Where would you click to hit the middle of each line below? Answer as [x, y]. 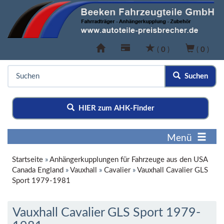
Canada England [38, 170]
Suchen [194, 76]
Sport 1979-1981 [41, 181]
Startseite [27, 160]
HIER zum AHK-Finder [114, 108]
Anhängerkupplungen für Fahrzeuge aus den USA [128, 160]
